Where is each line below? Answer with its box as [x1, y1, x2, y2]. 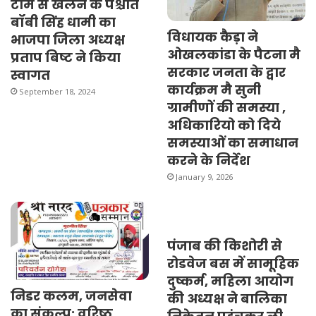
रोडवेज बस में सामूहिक [166, 254, 299, 272]
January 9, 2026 [175, 171, 233, 182]
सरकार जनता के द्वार [166, 63, 286, 81]
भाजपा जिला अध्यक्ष [11, 31, 125, 49]
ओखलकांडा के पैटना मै [166, 45, 300, 63]
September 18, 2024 [19, 86, 95, 97]
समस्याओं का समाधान [166, 133, 298, 152]
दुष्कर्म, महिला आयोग [166, 272, 293, 290]
